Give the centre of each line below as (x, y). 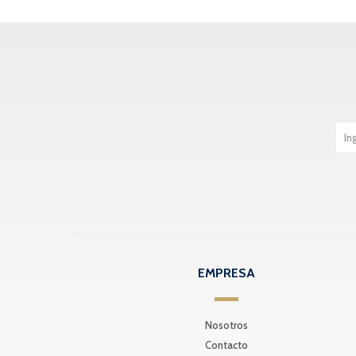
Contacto (227, 345)
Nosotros (227, 325)
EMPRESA (227, 273)
